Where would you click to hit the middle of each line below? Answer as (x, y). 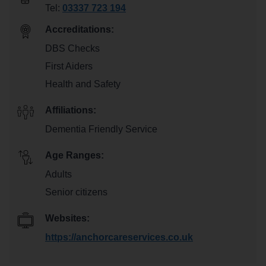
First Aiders (69, 66)
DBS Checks (72, 48)
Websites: (67, 218)
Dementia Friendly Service (101, 129)
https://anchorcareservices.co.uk (119, 237)
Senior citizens (76, 192)
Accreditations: (80, 29)
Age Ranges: (75, 155)
